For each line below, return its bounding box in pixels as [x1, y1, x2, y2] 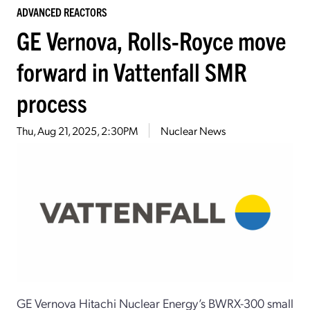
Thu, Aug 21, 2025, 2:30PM [17, 122, 138, 138]
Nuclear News [161, 122, 226, 138]
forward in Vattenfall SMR [17, 55, 247, 86]
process [17, 86, 87, 118]
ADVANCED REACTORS [17, 4, 107, 19]
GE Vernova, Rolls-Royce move [17, 24, 286, 55]
